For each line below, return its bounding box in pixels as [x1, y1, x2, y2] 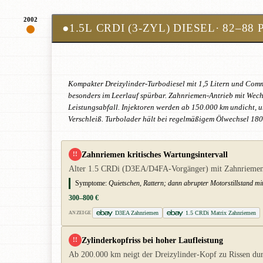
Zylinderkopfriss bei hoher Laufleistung [82, 235, 223, 245]
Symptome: [75, 179, 107, 188]
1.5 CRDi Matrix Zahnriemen [186, 210, 257, 217]
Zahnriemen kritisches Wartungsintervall [82, 150, 228, 160]
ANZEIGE [69, 210, 92, 216]
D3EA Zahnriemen [115, 210, 159, 217]
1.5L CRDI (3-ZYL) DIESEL [69, 22, 215, 35]
